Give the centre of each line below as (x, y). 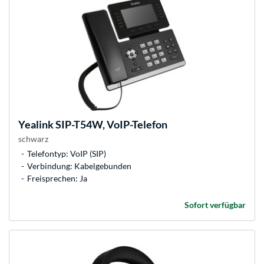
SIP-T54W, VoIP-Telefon (110, 125)
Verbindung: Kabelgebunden (79, 166)
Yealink (36, 125)
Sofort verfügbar (215, 205)
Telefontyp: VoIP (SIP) (67, 154)
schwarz (33, 139)
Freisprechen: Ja (57, 179)
